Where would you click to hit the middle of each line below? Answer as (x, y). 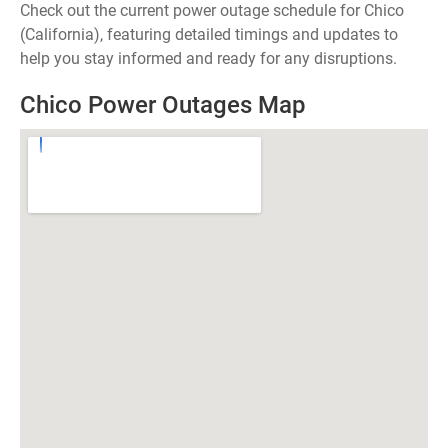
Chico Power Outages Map (163, 105)
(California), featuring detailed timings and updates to (209, 34)
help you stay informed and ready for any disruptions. (208, 58)
